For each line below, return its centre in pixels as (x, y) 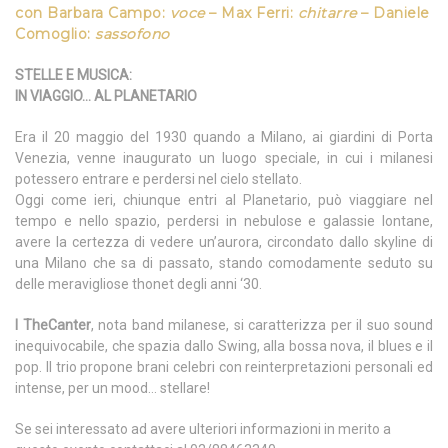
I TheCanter (53, 325)
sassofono (132, 34)
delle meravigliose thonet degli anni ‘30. (138, 284)
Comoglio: (55, 34)
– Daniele (393, 13)
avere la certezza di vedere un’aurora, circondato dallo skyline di (224, 242)
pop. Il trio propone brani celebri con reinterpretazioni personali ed (224, 367)
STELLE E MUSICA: (73, 75)
